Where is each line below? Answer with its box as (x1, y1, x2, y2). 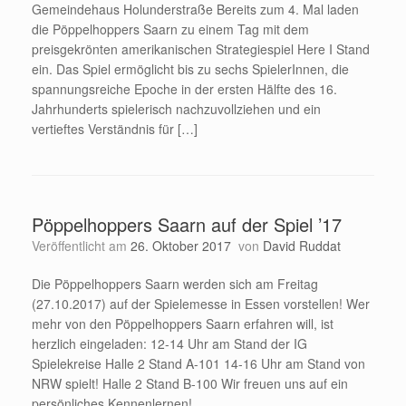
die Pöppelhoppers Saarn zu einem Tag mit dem (32, 20, 309, 39)
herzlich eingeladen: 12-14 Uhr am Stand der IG (32, 334, 307, 353)
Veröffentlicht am (39, 237, 130, 256)
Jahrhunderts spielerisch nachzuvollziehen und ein (32, 100, 321, 119)
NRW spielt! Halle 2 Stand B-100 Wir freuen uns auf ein (32, 374, 348, 393)
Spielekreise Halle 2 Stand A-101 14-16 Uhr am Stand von (32, 354, 365, 373)
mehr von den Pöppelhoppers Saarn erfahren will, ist (32, 314, 333, 333)
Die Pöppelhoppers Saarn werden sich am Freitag (32, 275, 318, 294)
